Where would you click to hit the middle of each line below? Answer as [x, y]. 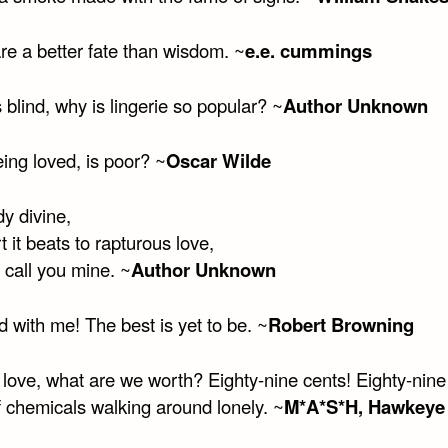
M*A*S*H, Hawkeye [364, 406]
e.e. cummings [308, 51]
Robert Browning [340, 324]
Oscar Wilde [218, 161]
